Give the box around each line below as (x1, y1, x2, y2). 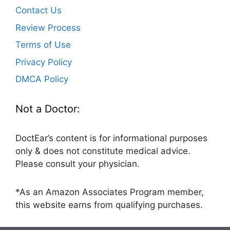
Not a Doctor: (15, 103, 80, 116)
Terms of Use (15, 40, 71, 50)
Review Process (15, 22, 81, 33)
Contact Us (15, 5, 62, 16)
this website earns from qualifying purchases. (15, 200, 203, 210)
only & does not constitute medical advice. (15, 146, 190, 157)
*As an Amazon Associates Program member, (15, 187, 204, 198)
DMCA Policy (15, 74, 68, 85)
